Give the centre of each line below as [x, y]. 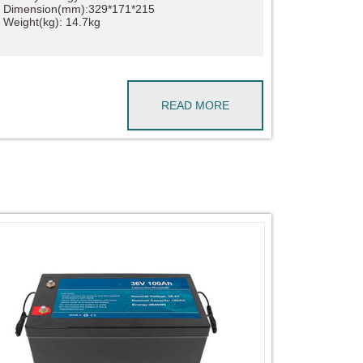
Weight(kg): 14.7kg [51, 21]
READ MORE [195, 105]
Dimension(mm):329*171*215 [79, 9]
